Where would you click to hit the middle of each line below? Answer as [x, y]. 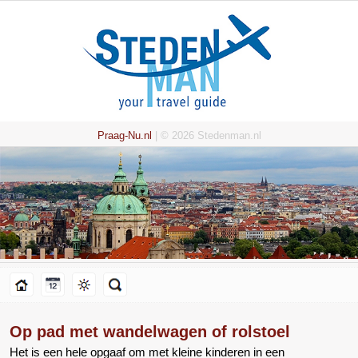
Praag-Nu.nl [124, 136]
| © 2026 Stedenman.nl [206, 136]
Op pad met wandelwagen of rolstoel [150, 332]
